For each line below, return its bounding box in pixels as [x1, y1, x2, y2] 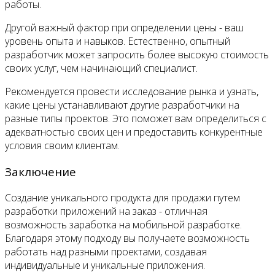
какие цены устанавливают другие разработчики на [5, 98, 239, 112]
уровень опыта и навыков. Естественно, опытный [5, 34, 230, 48]
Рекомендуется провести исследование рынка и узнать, [5, 85, 258, 99]
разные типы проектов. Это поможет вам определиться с [5, 112, 266, 126]
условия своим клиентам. [5, 139, 120, 153]
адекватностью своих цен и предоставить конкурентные [5, 125, 263, 139]
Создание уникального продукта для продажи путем [5, 190, 240, 204]
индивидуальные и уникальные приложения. [5, 258, 205, 272]
